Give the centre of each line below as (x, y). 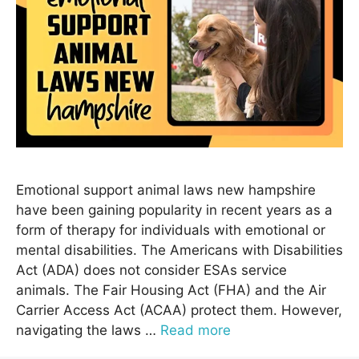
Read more (196, 330)
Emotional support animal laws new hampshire (166, 190)
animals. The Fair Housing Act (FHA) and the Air (171, 290)
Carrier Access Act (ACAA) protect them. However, (179, 310)
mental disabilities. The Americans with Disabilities (179, 250)
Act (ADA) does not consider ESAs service (151, 270)
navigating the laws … (88, 330)
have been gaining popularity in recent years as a (174, 210)
